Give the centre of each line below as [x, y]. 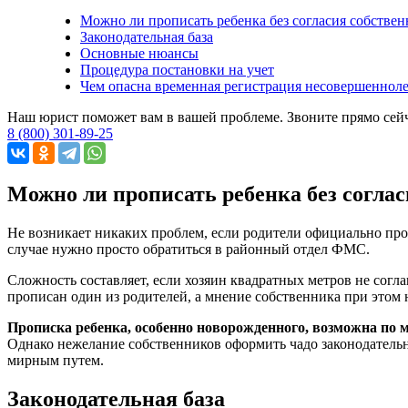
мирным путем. [56, 360]
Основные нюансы [139, 53]
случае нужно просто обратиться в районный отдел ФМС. [189, 249]
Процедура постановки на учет [177, 69]
